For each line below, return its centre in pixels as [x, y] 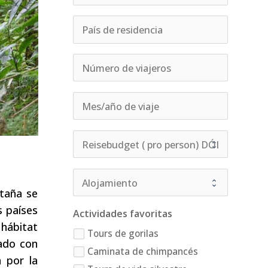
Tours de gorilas [123, 233]
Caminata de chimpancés [142, 251]
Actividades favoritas [122, 214]
